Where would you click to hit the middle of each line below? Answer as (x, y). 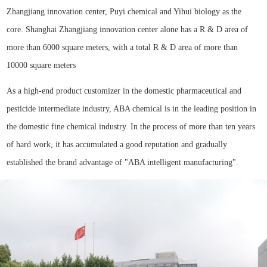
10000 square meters (41, 66)
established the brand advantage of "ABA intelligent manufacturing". (123, 163)
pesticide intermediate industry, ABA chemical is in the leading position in (132, 109)
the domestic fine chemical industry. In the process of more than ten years (131, 127)
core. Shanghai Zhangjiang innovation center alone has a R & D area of (128, 30)
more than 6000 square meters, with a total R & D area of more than (122, 48)
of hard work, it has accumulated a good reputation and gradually (117, 145)
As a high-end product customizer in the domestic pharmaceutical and (124, 91)
